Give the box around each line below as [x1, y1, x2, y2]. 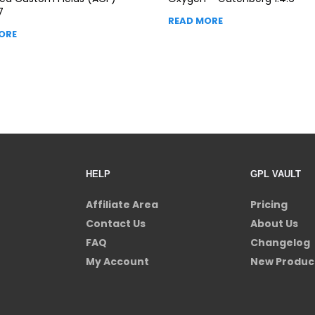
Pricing [250, 197, 288, 212]
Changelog [250, 235, 310, 250]
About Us [250, 216, 298, 231]
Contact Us [86, 216, 146, 231]
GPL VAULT [250, 168, 301, 179]
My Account [86, 254, 149, 269]
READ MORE [167, 13, 223, 27]
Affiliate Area [86, 197, 158, 212]
